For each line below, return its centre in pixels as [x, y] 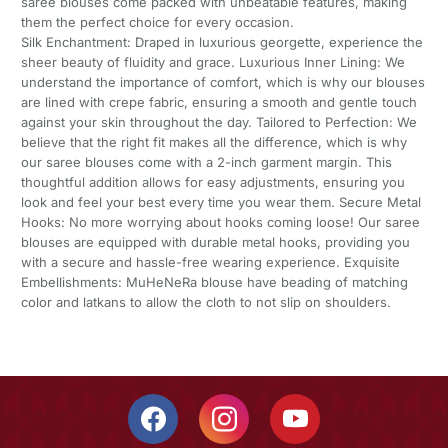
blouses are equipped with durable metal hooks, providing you [215, 242]
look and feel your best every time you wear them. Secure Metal [220, 202]
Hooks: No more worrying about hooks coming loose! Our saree [220, 222]
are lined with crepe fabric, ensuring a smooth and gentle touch [218, 102]
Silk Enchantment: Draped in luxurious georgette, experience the [221, 42]
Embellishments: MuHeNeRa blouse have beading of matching [214, 282]
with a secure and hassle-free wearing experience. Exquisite [210, 262]
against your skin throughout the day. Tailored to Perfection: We [218, 122]
